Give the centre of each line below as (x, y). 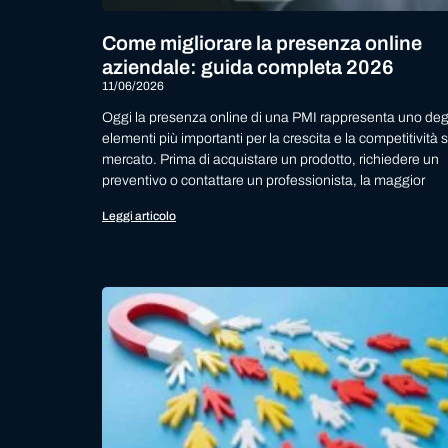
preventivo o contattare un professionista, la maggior (263, 181)
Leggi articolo (139, 216)
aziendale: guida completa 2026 (248, 67)
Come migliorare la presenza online (262, 43)
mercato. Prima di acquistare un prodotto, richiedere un (270, 160)
